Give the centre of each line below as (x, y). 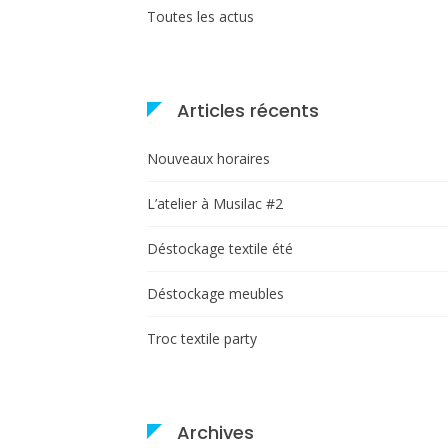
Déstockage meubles (215, 293)
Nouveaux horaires (208, 158)
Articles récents (248, 110)
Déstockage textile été (220, 248)
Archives (215, 432)
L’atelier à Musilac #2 (215, 203)
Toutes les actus (200, 16)
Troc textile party (202, 338)
